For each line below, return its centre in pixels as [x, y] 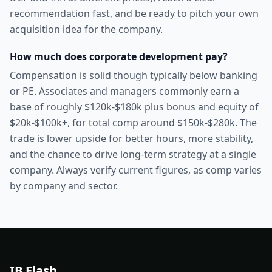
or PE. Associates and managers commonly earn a [124, 91]
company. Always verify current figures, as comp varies [136, 170]
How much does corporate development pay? [119, 56]
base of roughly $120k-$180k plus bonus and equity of [134, 107]
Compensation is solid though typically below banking [134, 75]
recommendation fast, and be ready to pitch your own [134, 13]
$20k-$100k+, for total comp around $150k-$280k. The [133, 123]
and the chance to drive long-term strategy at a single [133, 154]
